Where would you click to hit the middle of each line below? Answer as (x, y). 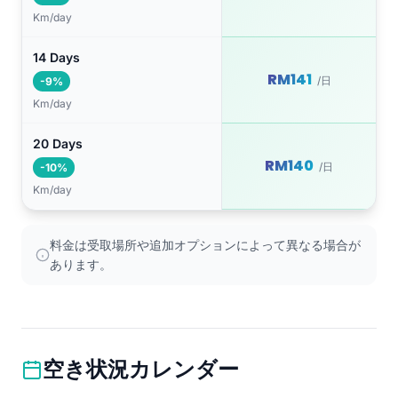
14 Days (56, 58)
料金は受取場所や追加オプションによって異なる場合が (205, 245)
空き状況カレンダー (141, 370)
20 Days (58, 144)
